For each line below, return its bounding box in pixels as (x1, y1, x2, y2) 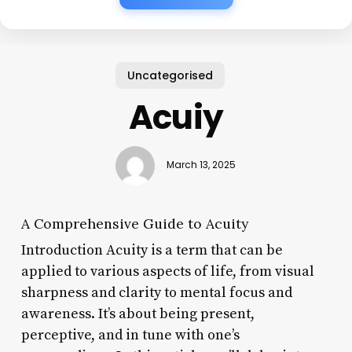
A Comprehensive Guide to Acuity (20, 214, 248, 233)
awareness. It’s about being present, (20, 304, 255, 323)
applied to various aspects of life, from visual (20, 262, 314, 280)
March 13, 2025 (167, 159, 236, 172)
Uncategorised (126, 67, 213, 83)
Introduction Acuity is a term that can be (20, 240, 283, 259)
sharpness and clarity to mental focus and (20, 283, 292, 302)
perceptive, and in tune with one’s (20, 325, 240, 344)
